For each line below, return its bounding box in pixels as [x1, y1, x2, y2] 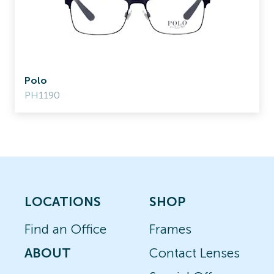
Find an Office [24, 221, 106, 237]
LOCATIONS [24, 194, 101, 209]
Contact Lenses [149, 245, 240, 261]
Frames [149, 221, 191, 237]
